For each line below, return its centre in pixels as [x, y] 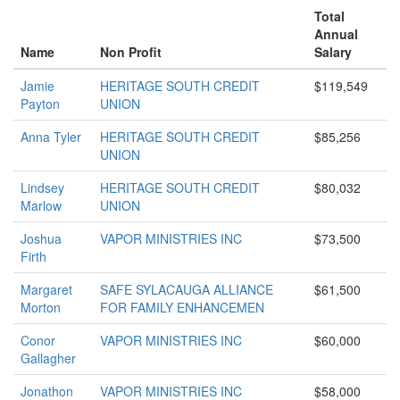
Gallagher [48, 358]
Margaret [46, 289]
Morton [41, 307]
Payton [40, 104]
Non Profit [131, 52]
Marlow [41, 205]
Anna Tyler [51, 137]
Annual [336, 34]
